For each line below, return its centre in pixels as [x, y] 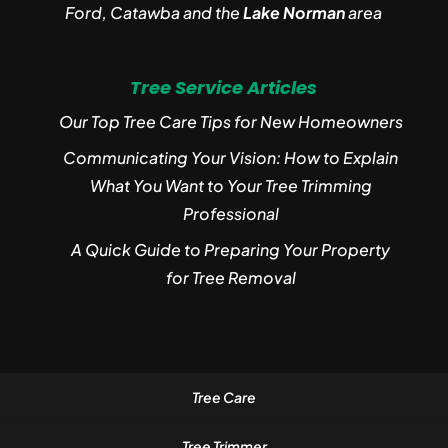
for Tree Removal [230, 277]
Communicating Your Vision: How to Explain [231, 157]
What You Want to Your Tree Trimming [230, 185]
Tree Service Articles [224, 87]
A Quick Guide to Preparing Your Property [231, 249]
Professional [230, 213]
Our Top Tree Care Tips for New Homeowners [230, 121]
